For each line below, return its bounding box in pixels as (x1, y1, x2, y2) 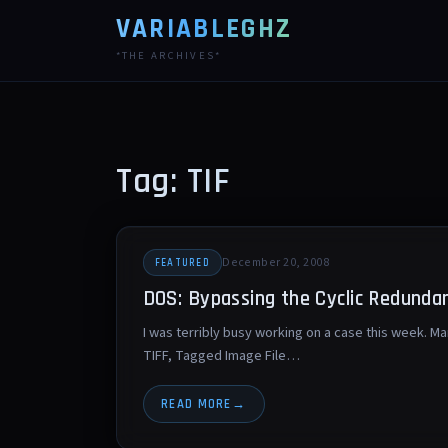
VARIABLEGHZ (116, 12, 292, 46)
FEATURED (154, 255, 210, 270)
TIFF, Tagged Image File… (142, 345, 300, 367)
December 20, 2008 (222, 253, 330, 271)
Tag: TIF (116, 159, 231, 204)
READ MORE (161, 396, 232, 413)
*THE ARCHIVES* (116, 48, 222, 63)
